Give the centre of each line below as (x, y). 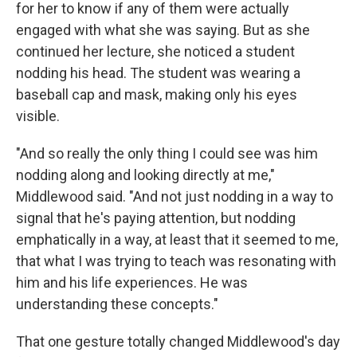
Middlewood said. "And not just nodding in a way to (175, 197)
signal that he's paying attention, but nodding (156, 218)
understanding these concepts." (117, 304)
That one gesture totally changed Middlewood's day (178, 342)
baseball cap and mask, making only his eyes (157, 95)
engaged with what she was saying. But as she (163, 30)
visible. (38, 116)
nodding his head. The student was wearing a (158, 73)
